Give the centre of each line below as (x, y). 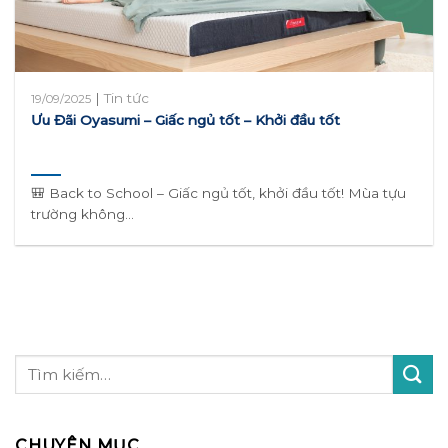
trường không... (83, 214)
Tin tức (127, 98)
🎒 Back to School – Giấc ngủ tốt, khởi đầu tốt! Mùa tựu (219, 193)
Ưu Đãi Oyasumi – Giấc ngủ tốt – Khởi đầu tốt (186, 120)
